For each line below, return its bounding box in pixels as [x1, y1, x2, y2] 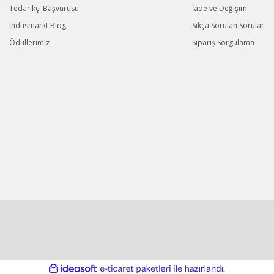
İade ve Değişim [191, 3, 247, 13]
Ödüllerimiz [9, 37, 50, 48]
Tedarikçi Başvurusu [9, 3, 79, 13]
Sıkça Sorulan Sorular [191, 20, 264, 31]
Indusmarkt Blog [9, 20, 66, 31]
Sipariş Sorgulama [191, 37, 254, 48]
